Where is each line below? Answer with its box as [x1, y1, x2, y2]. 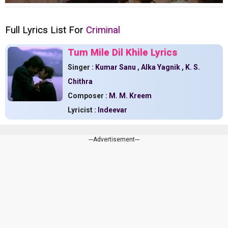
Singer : [67, 63, 94, 71]
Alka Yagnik [140, 63, 182, 71]
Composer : [67, 91, 109, 100]
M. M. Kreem [108, 91, 152, 100]
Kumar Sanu [95, 63, 137, 71]
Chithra [67, 77, 93, 85]
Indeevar [97, 105, 127, 114]
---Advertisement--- [89, 135, 139, 143]
